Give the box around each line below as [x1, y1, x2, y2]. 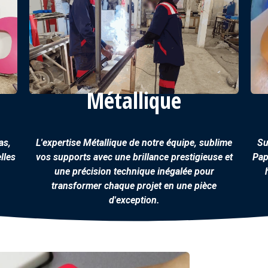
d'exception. [108, 194, 160, 206]
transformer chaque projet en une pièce [51, 180, 217, 191]
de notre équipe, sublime [127, 137, 232, 148]
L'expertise [36, 137, 83, 148]
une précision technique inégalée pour [54, 166, 214, 177]
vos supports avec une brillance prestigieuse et [35, 151, 233, 163]
